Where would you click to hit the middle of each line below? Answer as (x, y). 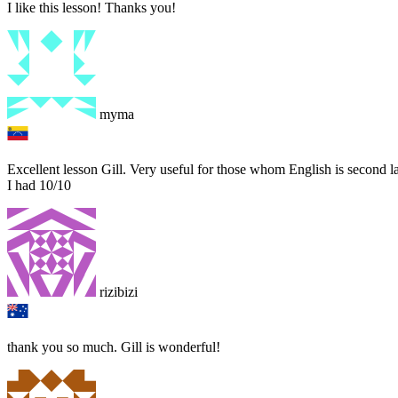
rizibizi (117, 291)
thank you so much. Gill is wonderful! (114, 346)
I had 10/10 (39, 185)
